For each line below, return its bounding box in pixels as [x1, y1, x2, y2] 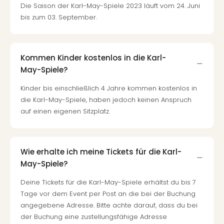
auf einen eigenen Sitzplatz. [20, 106, 110, 116]
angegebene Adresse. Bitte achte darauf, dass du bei [20, 200, 197, 210]
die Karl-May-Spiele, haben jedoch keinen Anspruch [20, 95, 191, 104]
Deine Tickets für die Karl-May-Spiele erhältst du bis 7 [20, 177, 196, 187]
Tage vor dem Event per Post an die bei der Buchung [20, 189, 195, 198]
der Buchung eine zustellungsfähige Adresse [20, 212, 167, 221]
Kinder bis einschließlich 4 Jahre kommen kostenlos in [20, 83, 197, 93]
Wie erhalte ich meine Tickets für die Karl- [20, 146, 181, 157]
